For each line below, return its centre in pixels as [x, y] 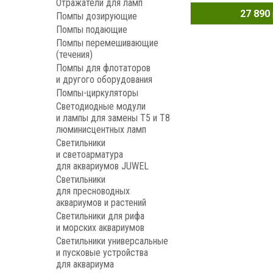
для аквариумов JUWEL [102, 166]
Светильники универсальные [112, 241]
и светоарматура [90, 154]
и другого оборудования [104, 80]
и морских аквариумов [100, 228]
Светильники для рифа [100, 216]
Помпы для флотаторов [103, 68]
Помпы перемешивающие [107, 43]
